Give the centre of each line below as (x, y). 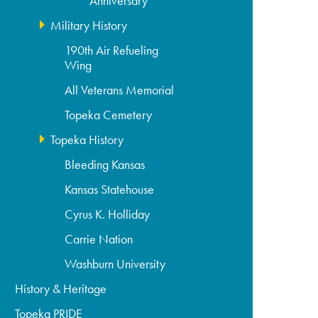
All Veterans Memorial (120, 90)
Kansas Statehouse (110, 190)
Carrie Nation (99, 239)
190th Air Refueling (112, 50)
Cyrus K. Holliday (108, 214)
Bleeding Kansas (105, 165)
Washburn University (115, 264)
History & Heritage (61, 289)
